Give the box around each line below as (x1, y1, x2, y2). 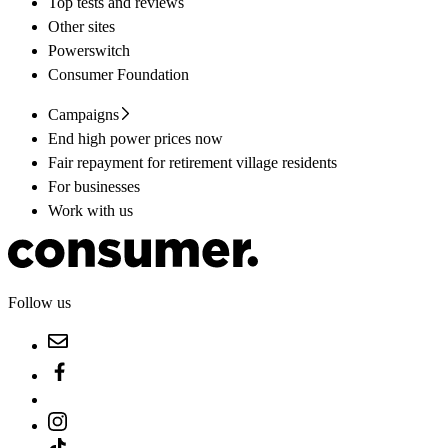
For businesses (48, 177, 140, 195)
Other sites (48, 17, 115, 35)
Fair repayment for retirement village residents (48, 153, 337, 171)
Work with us (48, 201, 133, 219)
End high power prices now (48, 129, 223, 147)
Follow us (8, 294, 71, 312)
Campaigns (48, 105, 119, 123)
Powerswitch (48, 41, 130, 59)
